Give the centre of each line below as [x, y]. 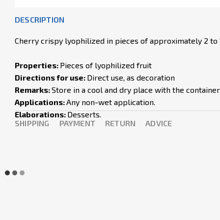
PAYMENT [77, 123]
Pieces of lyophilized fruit [106, 65]
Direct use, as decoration [131, 77]
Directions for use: [51, 77]
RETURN [121, 123]
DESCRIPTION [40, 19]
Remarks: [33, 90]
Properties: [37, 65]
